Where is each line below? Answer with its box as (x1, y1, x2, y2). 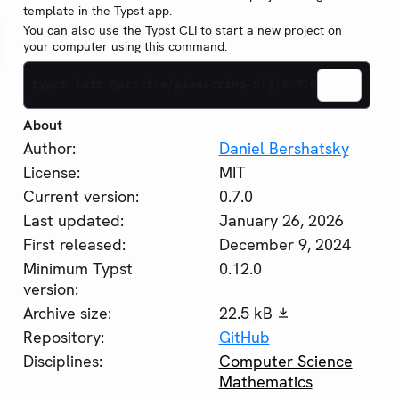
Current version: (23, 185, 139, 207)
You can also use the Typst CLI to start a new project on (23, 21, 342, 38)
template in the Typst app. (23, 2, 172, 19)
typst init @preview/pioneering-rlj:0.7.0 (32, 77, 317, 92)
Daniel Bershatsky (218, 137, 349, 159)
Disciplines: (23, 350, 102, 371)
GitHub (218, 326, 270, 347)
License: (23, 161, 80, 183)
